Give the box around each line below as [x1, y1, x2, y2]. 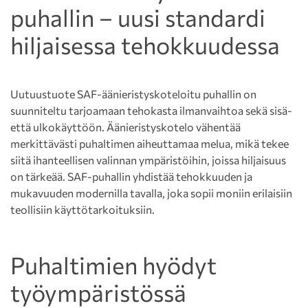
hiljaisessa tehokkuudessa [10, 30, 280, 59]
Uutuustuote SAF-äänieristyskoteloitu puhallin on [10, 87, 256, 100]
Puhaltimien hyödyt [10, 250, 217, 279]
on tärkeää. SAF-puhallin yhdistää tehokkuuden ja [10, 170, 252, 183]
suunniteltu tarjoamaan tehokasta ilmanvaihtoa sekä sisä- [10, 104, 292, 117]
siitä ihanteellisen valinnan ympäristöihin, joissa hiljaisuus [10, 153, 286, 166]
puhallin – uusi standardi [10, 3, 265, 32]
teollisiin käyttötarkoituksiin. [10, 203, 155, 216]
